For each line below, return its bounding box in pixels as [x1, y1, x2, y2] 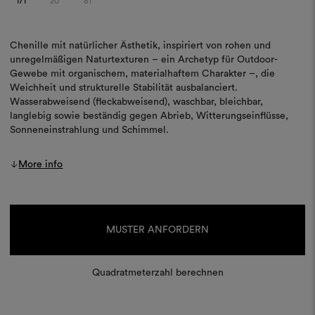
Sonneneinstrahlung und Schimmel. [10, 124, 169, 135]
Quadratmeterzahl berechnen [91, 267, 224, 278]
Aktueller [10, 206, 48, 216]
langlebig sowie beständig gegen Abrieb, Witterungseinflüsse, [10, 110, 289, 121]
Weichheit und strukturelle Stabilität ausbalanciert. [10, 82, 238, 93]
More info [18, 159, 63, 169]
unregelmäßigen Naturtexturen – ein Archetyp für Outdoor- [10, 54, 278, 65]
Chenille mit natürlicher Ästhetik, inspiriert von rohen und [10, 40, 271, 51]
